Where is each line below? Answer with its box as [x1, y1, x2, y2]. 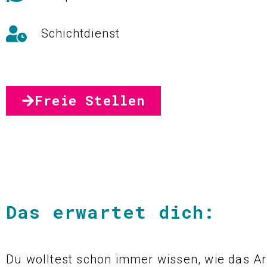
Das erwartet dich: [6, 200, 216, 224]
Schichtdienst [41, 26, 120, 41]
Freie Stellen [35, 92, 145, 110]
